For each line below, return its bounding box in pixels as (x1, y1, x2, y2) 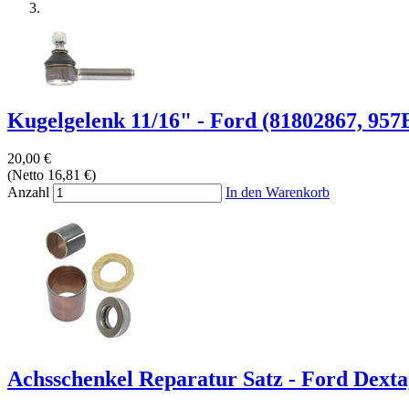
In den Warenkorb (225, 184, 330, 201)
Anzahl (7, 184, 49, 201)
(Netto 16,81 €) (7, 167, 96, 184)
